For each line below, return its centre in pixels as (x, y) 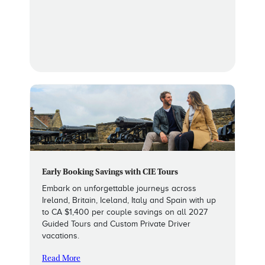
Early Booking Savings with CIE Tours (110, 173)
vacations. (62, 236)
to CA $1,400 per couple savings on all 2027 (125, 212)
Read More (61, 259)
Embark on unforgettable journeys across (119, 189)
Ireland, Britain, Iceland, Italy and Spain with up (129, 201)
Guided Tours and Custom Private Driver (116, 224)
